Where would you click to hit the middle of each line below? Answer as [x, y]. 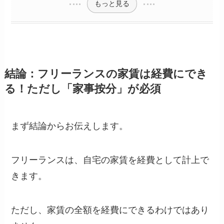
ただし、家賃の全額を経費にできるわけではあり [110, 210]
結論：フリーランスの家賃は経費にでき [106, 74]
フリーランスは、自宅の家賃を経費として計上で [110, 160]
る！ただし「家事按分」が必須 [82, 89]
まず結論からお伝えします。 [70, 126]
